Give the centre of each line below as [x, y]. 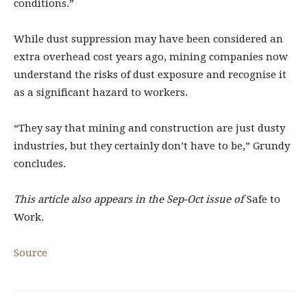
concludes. [40, 163]
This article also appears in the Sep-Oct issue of [130, 199]
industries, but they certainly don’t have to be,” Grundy [152, 146]
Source [30, 253]
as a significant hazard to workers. [101, 92]
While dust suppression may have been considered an [148, 39]
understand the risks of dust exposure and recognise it [150, 74]
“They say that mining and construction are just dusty [149, 128]
